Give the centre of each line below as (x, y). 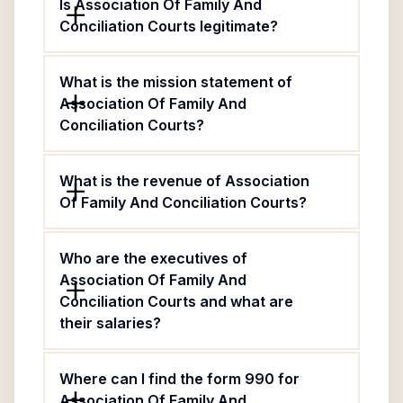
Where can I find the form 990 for (179, 379)
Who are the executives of (153, 258)
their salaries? (110, 323)
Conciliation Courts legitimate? (169, 26)
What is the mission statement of (176, 82)
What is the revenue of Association (184, 181)
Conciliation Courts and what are (176, 301)
